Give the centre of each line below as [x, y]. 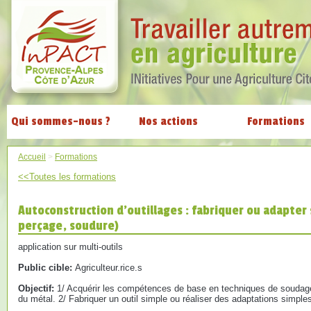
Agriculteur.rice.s [109, 268]
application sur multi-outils [70, 247]
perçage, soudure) [68, 226]
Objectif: [37, 288]
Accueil [32, 157]
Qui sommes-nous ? [61, 121]
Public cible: [47, 268]
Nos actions [168, 121]
